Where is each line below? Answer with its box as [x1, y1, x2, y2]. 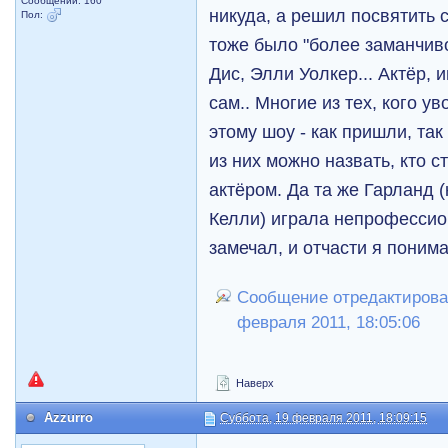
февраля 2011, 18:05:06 [237, 313, 421, 332]
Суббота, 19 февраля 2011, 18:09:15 [220, 411, 428, 425]
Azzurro [44, 410, 94, 425]
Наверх [233, 377, 275, 389]
